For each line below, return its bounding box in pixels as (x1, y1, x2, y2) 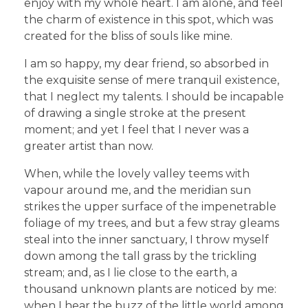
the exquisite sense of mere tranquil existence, (24, 74, 279, 87)
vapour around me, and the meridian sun (24, 184, 251, 197)
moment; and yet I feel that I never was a (24, 123, 249, 137)
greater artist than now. (24, 140, 153, 153)
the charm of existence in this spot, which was (24, 13, 273, 27)
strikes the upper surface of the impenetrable (24, 200, 276, 214)
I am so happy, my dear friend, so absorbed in (24, 57, 269, 71)
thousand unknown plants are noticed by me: (24, 283, 276, 296)
